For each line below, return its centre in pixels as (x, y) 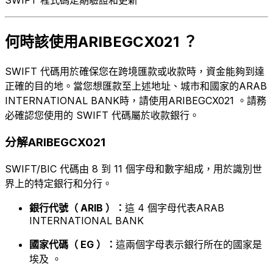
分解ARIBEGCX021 (55, 143)
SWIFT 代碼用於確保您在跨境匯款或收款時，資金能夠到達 (135, 71)
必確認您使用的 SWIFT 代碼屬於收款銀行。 (102, 115)
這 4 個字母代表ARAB (175, 208)
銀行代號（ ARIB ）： (77, 208)
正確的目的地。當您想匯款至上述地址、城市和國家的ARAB (136, 86)
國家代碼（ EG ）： (73, 245)
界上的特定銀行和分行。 (58, 184)
